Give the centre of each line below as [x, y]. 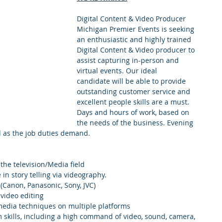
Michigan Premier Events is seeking [137, 29]
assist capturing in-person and [129, 60]
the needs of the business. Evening [136, 123]
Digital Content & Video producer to [137, 50]
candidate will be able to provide [132, 81]
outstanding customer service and [135, 91]
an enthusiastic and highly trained [135, 39]
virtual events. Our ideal [118, 71]
